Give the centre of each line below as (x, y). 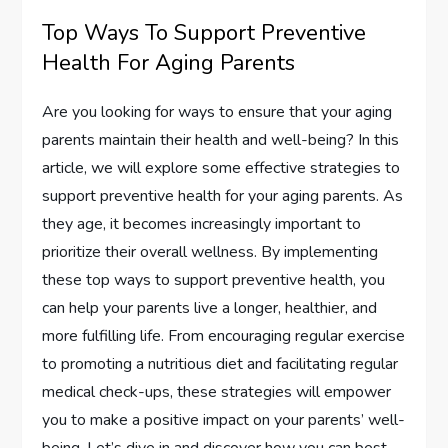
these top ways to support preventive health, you (214, 280)
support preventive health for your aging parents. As (223, 196)
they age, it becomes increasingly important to (202, 224)
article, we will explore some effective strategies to (221, 168)
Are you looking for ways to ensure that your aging (217, 112)
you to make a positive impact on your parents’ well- (224, 420)
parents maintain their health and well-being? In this (221, 140)
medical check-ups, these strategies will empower (217, 392)
